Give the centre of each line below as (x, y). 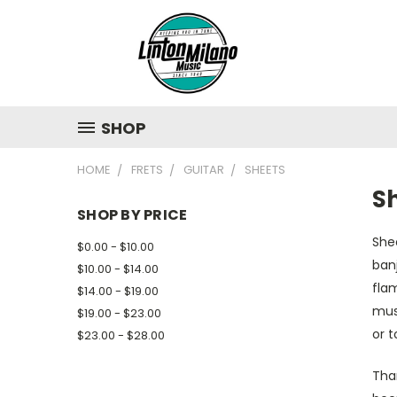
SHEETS (265, 170)
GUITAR (204, 170)
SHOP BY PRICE (132, 215)
